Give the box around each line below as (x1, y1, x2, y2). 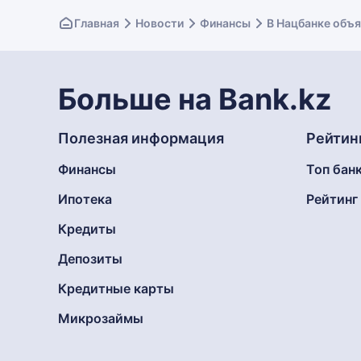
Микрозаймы (58, 310, 143, 326)
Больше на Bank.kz (58, 81, 332, 117)
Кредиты (58, 221, 116, 237)
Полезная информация (58, 130, 224, 147)
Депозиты (58, 251, 122, 267)
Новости (135, 16, 184, 30)
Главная (74, 16, 119, 30)
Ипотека (58, 191, 112, 207)
